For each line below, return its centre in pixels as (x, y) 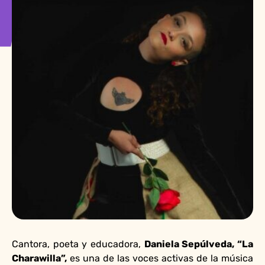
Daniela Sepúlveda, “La (199, 244)
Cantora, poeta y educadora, (78, 244)
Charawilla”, (39, 258)
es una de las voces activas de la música (160, 258)
